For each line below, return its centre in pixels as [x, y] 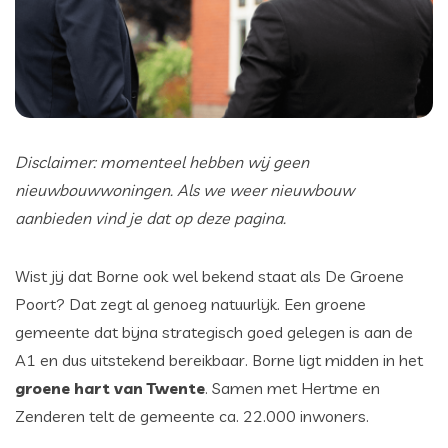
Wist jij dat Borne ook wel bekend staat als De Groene [209, 275]
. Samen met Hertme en [292, 387]
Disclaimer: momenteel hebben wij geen [162, 161]
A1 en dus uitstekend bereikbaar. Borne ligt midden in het [219, 359]
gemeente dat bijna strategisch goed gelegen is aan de [214, 331]
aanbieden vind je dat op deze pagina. [150, 217]
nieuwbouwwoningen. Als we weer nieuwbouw [184, 189]
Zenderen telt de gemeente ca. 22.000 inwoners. [192, 415]
